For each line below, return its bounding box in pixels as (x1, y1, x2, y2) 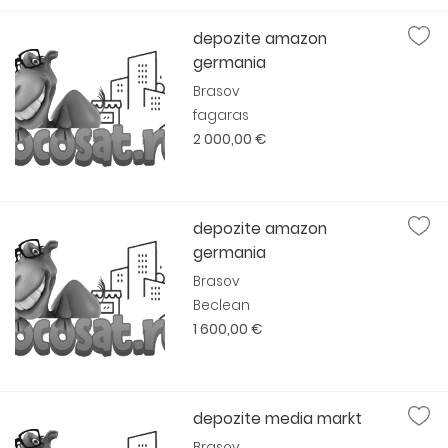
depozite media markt (193, 408, 363, 429)
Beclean (193, 296, 251, 315)
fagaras (193, 106, 250, 125)
